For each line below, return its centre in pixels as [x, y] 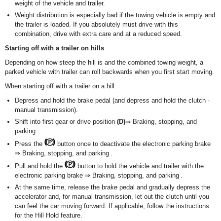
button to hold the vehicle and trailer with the [140, 166]
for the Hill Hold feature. [49, 215]
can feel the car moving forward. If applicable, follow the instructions [112, 206]
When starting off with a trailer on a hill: [61, 86]
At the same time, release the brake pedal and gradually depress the [112, 187]
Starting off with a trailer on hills [55, 48]
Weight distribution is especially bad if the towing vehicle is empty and [115, 15]
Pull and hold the [40, 166]
